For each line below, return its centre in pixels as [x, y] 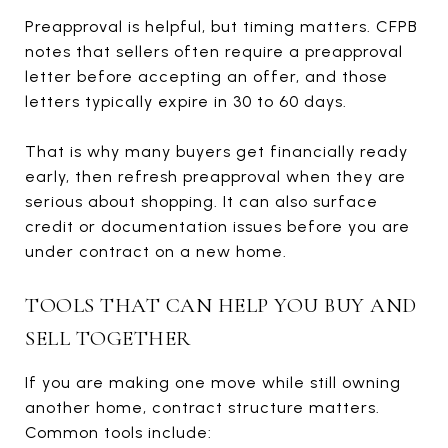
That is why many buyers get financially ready [216, 151]
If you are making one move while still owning [213, 382]
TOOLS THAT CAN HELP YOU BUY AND [221, 305]
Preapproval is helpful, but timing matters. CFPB [221, 26]
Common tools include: [118, 432]
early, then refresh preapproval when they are [215, 176]
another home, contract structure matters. [202, 407]
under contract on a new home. [156, 251]
